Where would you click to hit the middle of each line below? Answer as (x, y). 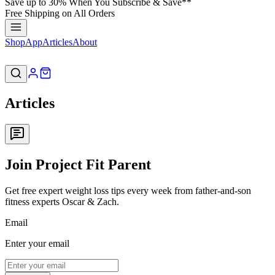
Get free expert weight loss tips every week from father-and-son (128, 190)
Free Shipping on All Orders (60, 13)
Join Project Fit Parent (78, 164)
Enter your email (37, 243)
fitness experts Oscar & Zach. (62, 201)
